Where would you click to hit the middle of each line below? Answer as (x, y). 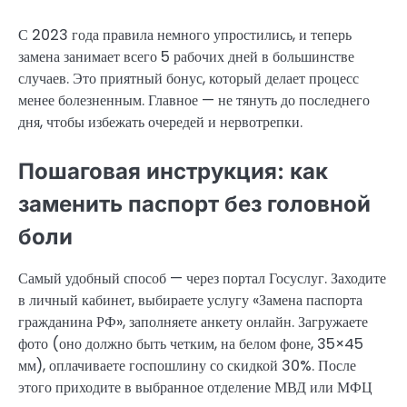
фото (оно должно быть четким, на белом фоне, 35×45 (191, 344)
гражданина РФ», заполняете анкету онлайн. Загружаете (193, 323)
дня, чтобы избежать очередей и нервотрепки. (160, 122)
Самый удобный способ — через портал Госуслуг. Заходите (202, 279)
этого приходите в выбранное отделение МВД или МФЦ (195, 388)
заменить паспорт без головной (194, 203)
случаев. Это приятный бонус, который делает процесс (189, 78)
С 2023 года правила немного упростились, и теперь (185, 35)
